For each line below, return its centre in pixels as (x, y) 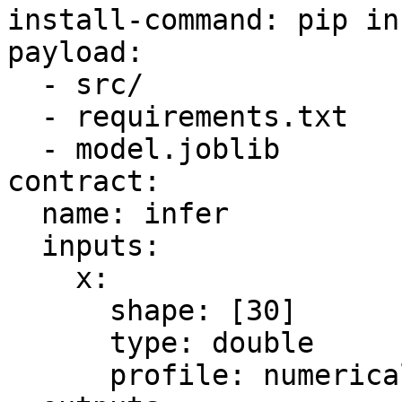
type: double (58, 343)
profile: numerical (58, 375)
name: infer (24, 214)
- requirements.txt (24, 117)
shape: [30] (58, 310)
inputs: (24, 246)
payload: (75, 52)
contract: (84, 181)
